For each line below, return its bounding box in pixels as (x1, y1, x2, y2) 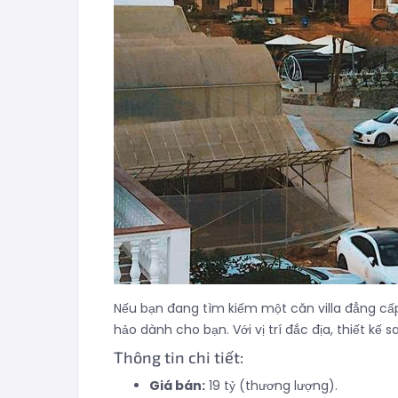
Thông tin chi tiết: (114, 346, 243, 367)
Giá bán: (149, 376, 205, 394)
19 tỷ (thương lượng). (205, 376, 338, 394)
